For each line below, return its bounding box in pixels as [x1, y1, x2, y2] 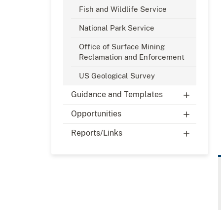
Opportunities [71, 109, 121, 118]
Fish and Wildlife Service [79, 4, 167, 13]
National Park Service [79, 23, 154, 32]
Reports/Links [71, 128, 122, 138]
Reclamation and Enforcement [79, 52, 184, 61]
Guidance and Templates [71, 89, 163, 99]
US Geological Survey [79, 71, 155, 80]
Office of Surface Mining [79, 42, 165, 51]
